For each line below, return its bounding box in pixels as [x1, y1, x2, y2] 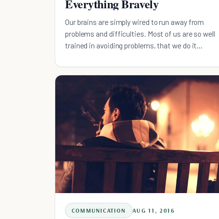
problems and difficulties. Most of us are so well [65, 29, 215, 39]
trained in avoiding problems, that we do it [65, 41, 197, 50]
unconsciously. [65, 52, 112, 62]
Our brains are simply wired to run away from [65, 17, 204, 27]
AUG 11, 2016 [132, 206, 175, 214]
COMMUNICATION [71, 206, 126, 214]
